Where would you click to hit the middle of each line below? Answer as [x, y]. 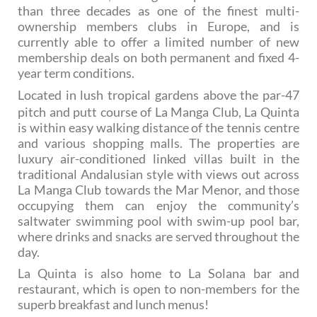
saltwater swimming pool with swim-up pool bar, [158, 220]
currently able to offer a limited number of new [158, 41]
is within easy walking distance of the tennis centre [158, 127]
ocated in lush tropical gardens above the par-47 [162, 94]
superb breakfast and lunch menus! [113, 304]
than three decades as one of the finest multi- [158, 10]
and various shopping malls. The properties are [158, 143]
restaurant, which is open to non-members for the [158, 288]
